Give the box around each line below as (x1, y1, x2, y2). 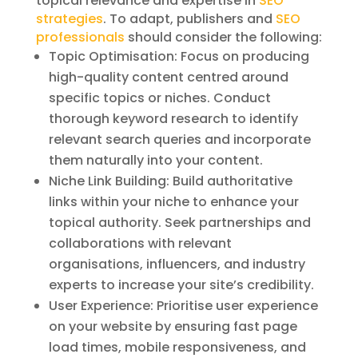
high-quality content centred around (48, 67, 288, 86)
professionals (35, 27, 125, 46)
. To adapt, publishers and (102, 9, 276, 28)
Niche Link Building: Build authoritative (48, 171, 292, 190)
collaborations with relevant (48, 233, 232, 253)
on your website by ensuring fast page (48, 316, 297, 336)
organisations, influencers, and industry (48, 254, 305, 273)
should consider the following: (124, 27, 322, 46)
